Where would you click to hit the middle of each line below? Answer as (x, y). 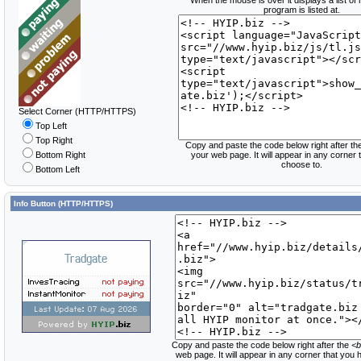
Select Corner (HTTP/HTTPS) (77, 111)
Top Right (54, 140)
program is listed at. (301, 10)
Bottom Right (60, 155)
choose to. (301, 164)
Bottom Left (58, 169)
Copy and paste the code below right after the (261, 345)
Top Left (51, 126)
